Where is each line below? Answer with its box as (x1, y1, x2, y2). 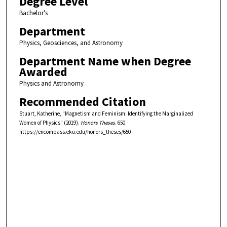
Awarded (19, 64, 67, 80)
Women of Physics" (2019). (19, 119, 81, 127)
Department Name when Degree (19, 53, 191, 69)
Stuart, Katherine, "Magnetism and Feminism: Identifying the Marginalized (19, 110, 193, 118)
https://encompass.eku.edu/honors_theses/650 (19, 128, 131, 136)
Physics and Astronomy (19, 79, 84, 88)
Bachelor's (19, 9, 48, 18)
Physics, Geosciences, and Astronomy (19, 39, 123, 48)
